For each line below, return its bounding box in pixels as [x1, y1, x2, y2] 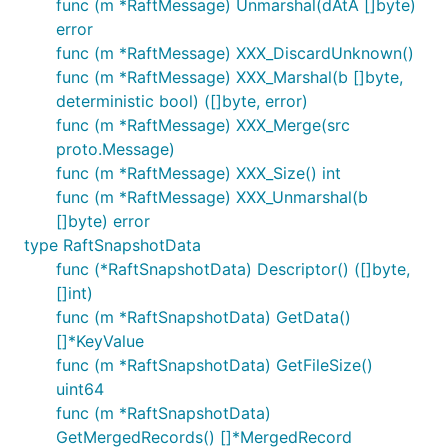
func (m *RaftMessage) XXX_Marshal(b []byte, [56, 67, 403, 87]
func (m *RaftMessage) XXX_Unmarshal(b [56, 187, 368, 207]
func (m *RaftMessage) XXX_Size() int [56, 163, 341, 183]
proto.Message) [56, 139, 175, 159]
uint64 [56, 379, 104, 399]
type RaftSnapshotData [24, 235, 201, 255]
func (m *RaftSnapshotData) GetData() [56, 307, 351, 327]
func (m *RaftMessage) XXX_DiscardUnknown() [56, 43, 414, 63]
